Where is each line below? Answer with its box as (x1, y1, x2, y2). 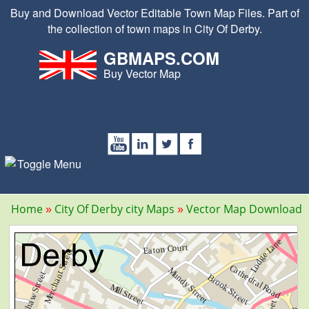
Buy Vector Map (103, 66, 181, 81)
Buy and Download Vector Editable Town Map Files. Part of (10, 5, 299, 21)
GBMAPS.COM (103, 46, 219, 70)
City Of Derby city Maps (54, 201, 175, 217)
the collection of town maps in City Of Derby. (47, 21, 262, 37)
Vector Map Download (186, 201, 302, 217)
